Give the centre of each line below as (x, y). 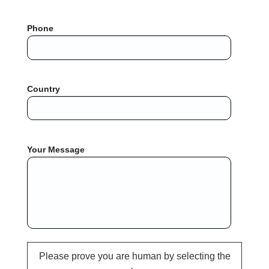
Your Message (56, 150)
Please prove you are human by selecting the (134, 256)
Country (44, 89)
